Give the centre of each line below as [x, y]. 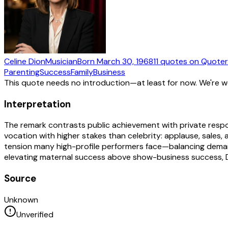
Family [82, 72]
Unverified [35, 214]
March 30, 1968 [125, 61]
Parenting [22, 72]
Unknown [21, 199]
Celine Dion [25, 61]
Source [20, 178]
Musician [61, 61]
